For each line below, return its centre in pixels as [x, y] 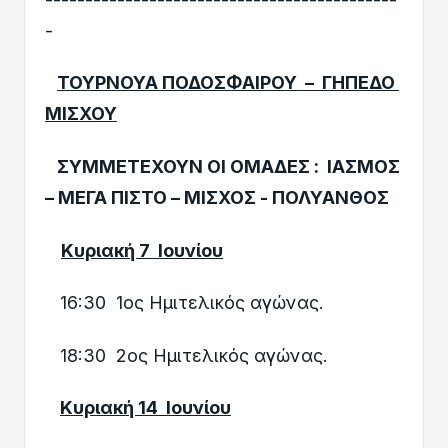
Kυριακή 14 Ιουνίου [145, 408]
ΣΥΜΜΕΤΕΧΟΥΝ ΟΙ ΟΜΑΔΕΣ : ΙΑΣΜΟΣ [228, 166]
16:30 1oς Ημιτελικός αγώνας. [189, 303]
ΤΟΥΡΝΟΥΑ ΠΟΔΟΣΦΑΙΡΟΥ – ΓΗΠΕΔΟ [228, 83]
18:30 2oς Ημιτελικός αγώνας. [186, 355]
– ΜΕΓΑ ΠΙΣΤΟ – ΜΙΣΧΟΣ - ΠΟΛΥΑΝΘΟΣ [217, 197]
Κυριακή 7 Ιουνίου [142, 250]
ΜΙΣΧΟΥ [81, 114]
